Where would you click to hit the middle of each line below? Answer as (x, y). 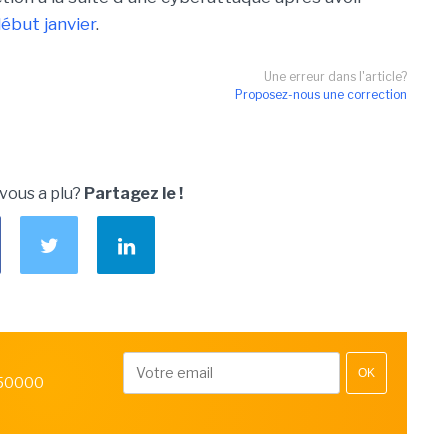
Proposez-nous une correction (321, 94)
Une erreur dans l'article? (335, 76)
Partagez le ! (133, 193)
